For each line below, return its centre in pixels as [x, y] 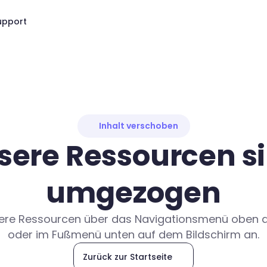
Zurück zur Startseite [128, 257]
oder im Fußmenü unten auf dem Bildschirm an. [133, 235]
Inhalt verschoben [138, 126]
